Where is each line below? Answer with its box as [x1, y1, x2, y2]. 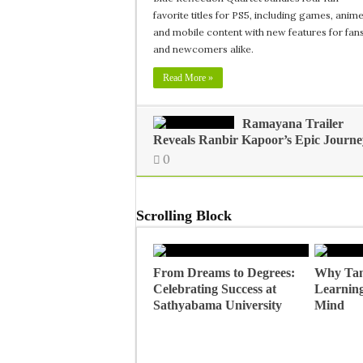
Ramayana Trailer [242, 117, 344, 130]
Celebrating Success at [153, 282, 276, 296]
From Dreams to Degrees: [153, 266, 295, 280]
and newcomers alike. [153, 43, 254, 55]
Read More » [163, 72, 213, 83]
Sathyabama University [153, 298, 282, 312]
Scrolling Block [136, 207, 232, 224]
